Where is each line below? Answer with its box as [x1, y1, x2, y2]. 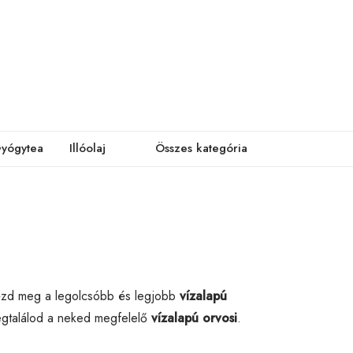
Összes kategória [155, 139, 247, 157]
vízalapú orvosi [151, 308, 237, 327]
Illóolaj [69, 139, 106, 157]
